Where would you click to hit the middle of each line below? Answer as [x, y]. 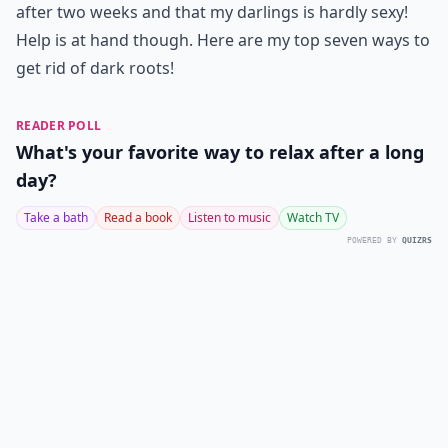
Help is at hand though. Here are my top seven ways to [223, 39]
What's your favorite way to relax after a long [220, 151]
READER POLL [59, 125]
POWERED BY [372, 240]
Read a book [138, 217]
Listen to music [229, 217]
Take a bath [56, 217]
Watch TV [313, 217]
